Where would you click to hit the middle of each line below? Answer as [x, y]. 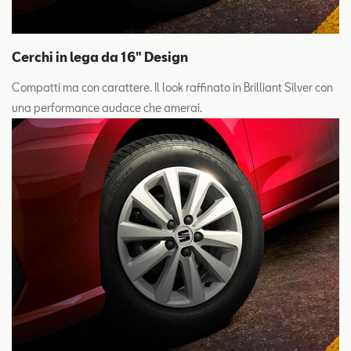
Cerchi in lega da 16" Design [100, 56]
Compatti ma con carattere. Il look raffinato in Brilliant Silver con [172, 87]
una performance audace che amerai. [107, 107]
